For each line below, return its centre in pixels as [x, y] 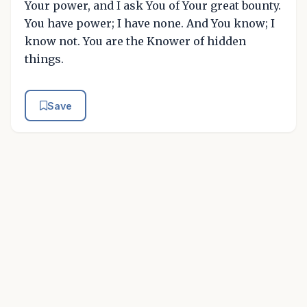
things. [44, 59]
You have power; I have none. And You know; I [150, 24]
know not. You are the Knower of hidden [135, 41]
